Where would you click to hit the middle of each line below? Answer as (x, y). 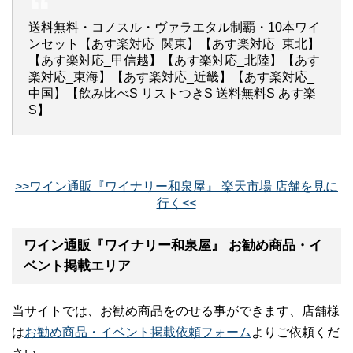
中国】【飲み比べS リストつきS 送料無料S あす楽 (172, 93)
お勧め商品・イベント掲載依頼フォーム (138, 332)
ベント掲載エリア (77, 266)
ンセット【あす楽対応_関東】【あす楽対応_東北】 (174, 43)
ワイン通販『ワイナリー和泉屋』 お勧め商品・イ (173, 245)
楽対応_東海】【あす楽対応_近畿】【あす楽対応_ (171, 76)
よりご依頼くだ (295, 332)
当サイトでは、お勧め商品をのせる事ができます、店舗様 (176, 310)
